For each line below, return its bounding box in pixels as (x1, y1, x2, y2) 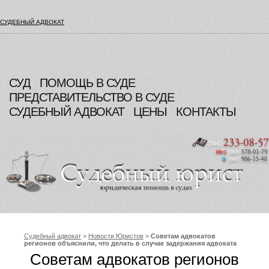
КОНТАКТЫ (176, 105, 236, 118)
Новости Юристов (88, 232, 144, 240)
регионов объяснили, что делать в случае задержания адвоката (24, 239, 237, 247)
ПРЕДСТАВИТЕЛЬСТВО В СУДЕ (9, 91, 174, 104)
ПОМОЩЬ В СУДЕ (40, 76, 135, 89)
